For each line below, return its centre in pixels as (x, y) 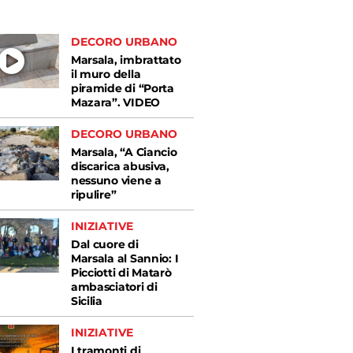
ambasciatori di (114, 287)
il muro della (106, 74)
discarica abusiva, (120, 166)
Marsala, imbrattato (126, 60)
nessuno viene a (116, 180)
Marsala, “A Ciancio (124, 152)
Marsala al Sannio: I (124, 258)
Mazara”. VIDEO (115, 102)
